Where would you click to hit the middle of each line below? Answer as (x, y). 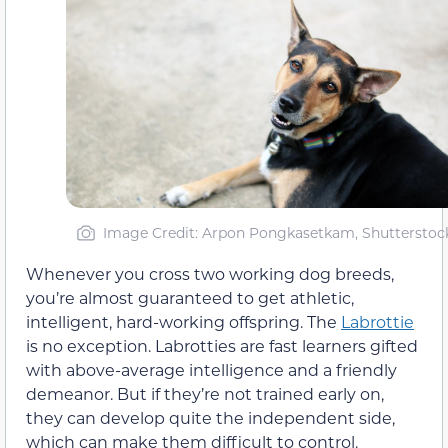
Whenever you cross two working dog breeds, (210, 273)
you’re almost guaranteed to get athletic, (190, 297)
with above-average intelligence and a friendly (211, 369)
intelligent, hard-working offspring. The (183, 321)
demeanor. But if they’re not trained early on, (205, 393)
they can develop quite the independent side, (210, 417)
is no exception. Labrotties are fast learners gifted (222, 345)
